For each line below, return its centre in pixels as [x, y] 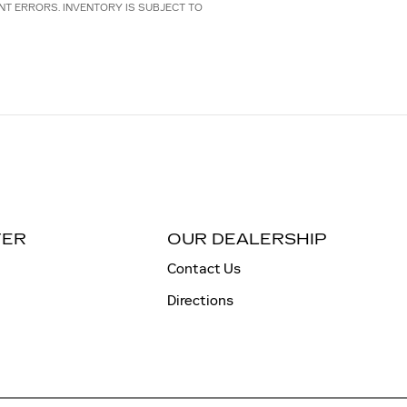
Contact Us [203, 268]
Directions [200, 300]
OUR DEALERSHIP [247, 239]
